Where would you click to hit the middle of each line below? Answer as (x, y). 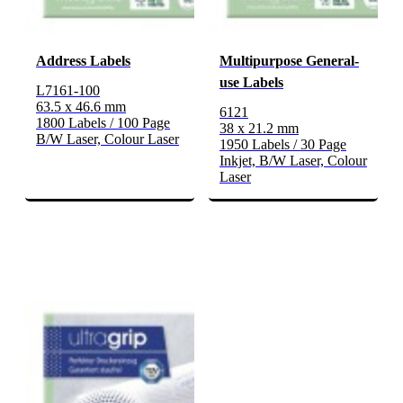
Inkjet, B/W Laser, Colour (293, 161)
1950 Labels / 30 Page (283, 145)
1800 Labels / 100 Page (103, 123)
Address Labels (83, 61)
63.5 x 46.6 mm (81, 107)
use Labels (251, 83)
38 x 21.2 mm (259, 129)
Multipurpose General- (289, 61)
